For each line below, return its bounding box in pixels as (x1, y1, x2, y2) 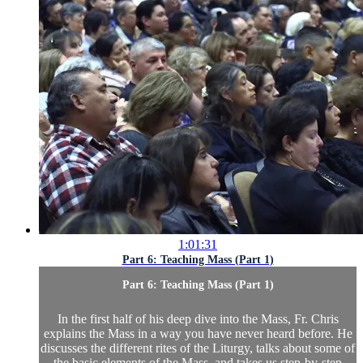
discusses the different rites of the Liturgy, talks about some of (41, 341, 355, 356)
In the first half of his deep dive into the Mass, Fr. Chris (57, 312, 339, 327)
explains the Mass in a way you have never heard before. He (43, 327, 352, 341)
